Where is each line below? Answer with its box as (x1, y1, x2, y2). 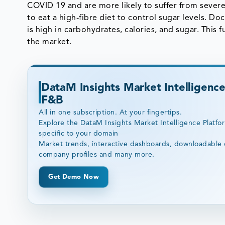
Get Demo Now (48, 174, 99, 181)
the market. (27, 38, 72, 47)
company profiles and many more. (39, 151, 155, 159)
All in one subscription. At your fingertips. (39, 109, 182, 117)
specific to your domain (39, 130, 119, 138)
